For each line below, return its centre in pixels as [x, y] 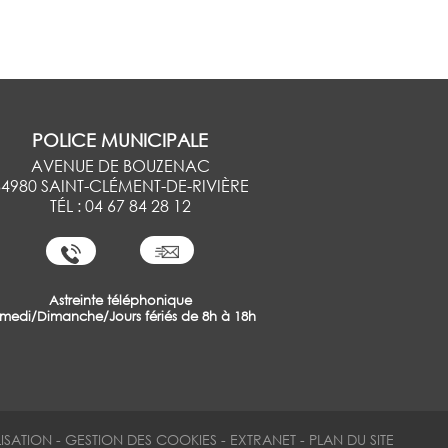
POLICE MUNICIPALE [120, 140]
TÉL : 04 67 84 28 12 [120, 206]
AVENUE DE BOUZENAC [120, 166]
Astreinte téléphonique [120, 300]
